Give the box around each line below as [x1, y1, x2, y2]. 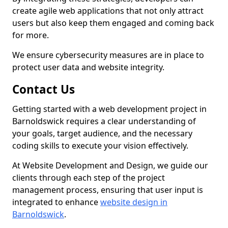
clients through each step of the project [12, 172, 165, 183]
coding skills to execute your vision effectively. [12, 140, 188, 151]
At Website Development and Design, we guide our [12, 160, 208, 171]
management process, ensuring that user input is [12, 184, 203, 195]
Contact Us [12, 81, 75, 97]
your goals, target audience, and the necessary [12, 128, 192, 139]
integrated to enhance [12, 196, 100, 208]
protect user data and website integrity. [12, 62, 164, 73]
